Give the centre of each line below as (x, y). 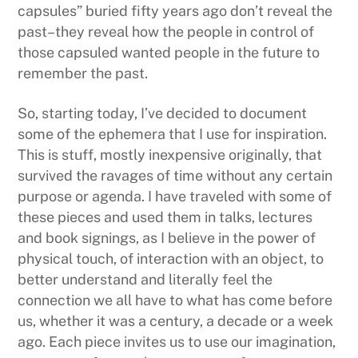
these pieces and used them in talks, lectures (165, 217)
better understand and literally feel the (145, 279)
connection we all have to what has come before (175, 300)
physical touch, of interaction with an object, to (171, 258)
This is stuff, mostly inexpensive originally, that (170, 154)
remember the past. (85, 74)
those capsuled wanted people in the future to (169, 53)
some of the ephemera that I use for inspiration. (173, 133)
